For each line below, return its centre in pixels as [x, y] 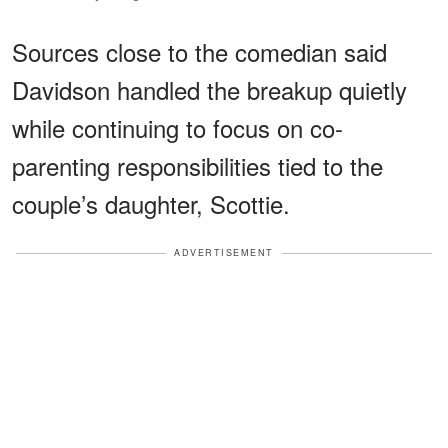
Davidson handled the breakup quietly [209, 90]
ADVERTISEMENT [224, 253]
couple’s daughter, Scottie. [151, 204]
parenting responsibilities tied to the [197, 166]
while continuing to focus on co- [177, 128]
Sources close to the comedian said [199, 52]
